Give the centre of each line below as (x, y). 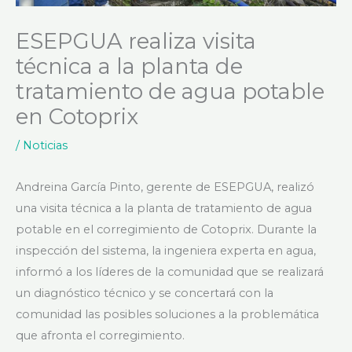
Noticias (45, 145)
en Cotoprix (77, 116)
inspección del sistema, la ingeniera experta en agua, (166, 251)
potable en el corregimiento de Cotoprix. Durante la (166, 230)
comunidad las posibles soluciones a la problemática (167, 315)
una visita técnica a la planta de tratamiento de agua (164, 209)
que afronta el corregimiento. (100, 336)
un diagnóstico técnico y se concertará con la (145, 293)
